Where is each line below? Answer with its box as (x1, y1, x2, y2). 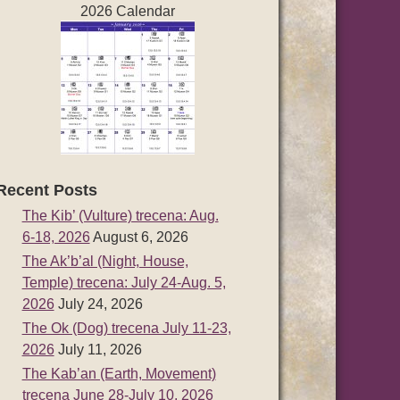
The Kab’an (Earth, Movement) (21, 366, 216, 381)
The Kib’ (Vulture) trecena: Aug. (21, 208, 219, 223)
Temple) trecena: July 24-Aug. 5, (21, 275, 226, 290)
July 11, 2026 (57, 342, 142, 357)
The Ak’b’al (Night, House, (21, 254, 188, 269)
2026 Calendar (80, 4, 176, 19)
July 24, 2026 (57, 296, 143, 312)
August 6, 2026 (92, 229, 188, 245)
